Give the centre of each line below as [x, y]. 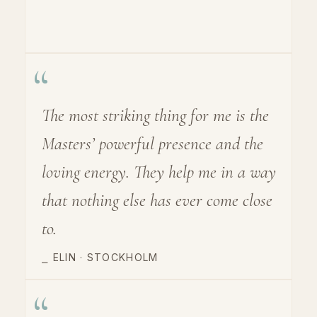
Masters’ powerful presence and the [152, 143]
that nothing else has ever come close [157, 200]
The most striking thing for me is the [155, 115]
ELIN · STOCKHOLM [105, 257]
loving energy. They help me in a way [159, 172]
